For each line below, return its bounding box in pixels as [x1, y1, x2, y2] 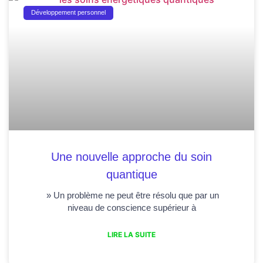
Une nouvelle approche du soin [51, 150, 212, 163]
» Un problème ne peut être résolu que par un [44, 190, 219, 200]
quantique [106, 167, 157, 181]
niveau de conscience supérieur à [67, 202, 196, 213]
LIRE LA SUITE [107, 230, 156, 239]
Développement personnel [31, 9, 106, 16]
